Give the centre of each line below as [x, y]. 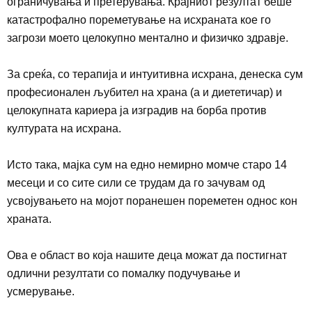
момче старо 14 [247, 164]
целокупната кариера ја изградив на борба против [137, 110]
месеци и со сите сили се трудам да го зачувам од [136, 182]
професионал [42, 92]
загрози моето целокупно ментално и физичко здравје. [148, 38]
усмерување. [41, 291]
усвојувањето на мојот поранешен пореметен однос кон [152, 201]
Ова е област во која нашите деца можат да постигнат [147, 255]
